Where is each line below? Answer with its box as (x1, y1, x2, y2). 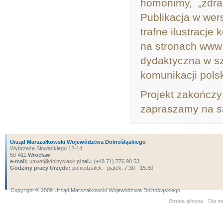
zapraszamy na (140, 103, 217, 114)
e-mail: (10, 158, 28, 164)
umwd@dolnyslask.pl (28, 158, 81, 164)
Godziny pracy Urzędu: (10, 165, 71, 171)
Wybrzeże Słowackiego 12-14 (10, 145, 82, 151)
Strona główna (169, 198, 203, 204)
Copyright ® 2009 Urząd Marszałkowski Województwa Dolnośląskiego (10, 187, 180, 193)
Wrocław (28, 152, 50, 158)
